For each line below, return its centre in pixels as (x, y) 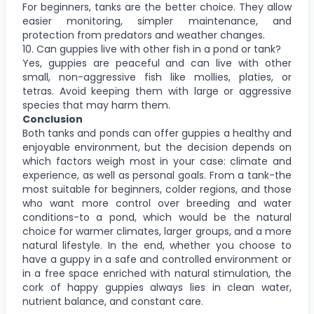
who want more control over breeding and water (157, 203)
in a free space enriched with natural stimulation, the (157, 273)
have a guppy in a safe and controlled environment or (157, 259)
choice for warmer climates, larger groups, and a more (157, 231)
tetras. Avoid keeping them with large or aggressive (157, 91)
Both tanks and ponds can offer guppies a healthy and (157, 133)
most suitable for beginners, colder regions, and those (157, 189)
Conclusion (53, 119)
